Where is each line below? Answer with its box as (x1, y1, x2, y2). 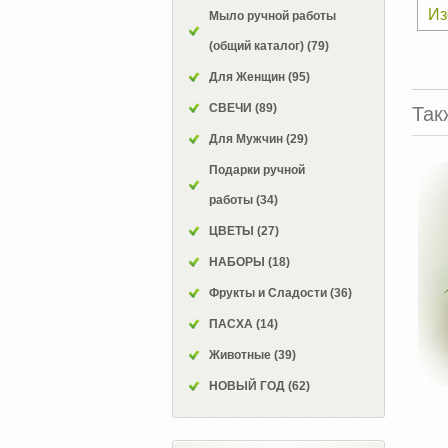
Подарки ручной (209, 162, 305, 177)
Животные (209, 347, 274, 362)
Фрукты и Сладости (209, 285, 330, 300)
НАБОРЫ (209, 254, 268, 269)
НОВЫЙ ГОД (209, 378, 288, 393)
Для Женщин (209, 69, 288, 84)
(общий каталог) (209, 38, 307, 53)
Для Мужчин (209, 131, 286, 146)
